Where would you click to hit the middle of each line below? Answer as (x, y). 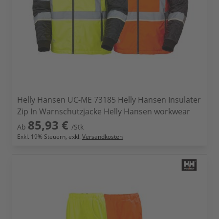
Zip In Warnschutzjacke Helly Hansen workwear (104, 111)
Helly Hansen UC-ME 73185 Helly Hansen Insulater (109, 100)
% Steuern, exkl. (60, 137)
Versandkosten (102, 137)
